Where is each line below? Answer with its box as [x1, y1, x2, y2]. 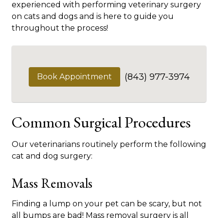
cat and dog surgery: [12, 151, 92, 161]
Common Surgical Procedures [12, 112, 191, 133]
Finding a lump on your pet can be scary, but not [12, 199, 202, 209]
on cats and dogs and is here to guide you [12, 12, 174, 21]
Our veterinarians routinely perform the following [12, 140, 206, 149]
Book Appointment [36, 72, 112, 82]
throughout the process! [12, 23, 108, 33]
